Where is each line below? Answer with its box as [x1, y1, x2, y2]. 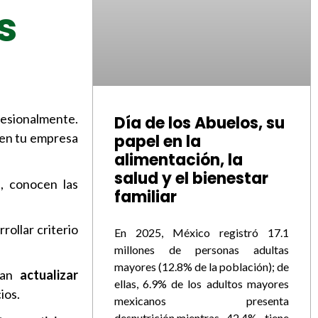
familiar [114, 185, 177, 208]
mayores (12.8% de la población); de [114, 259, 289, 273]
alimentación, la [114, 148, 243, 171]
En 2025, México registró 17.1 [114, 225, 289, 239]
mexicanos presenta [114, 293, 289, 307]
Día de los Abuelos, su [114, 111, 285, 134]
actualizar [19, 267, 78, 283]
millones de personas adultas [114, 242, 289, 256]
